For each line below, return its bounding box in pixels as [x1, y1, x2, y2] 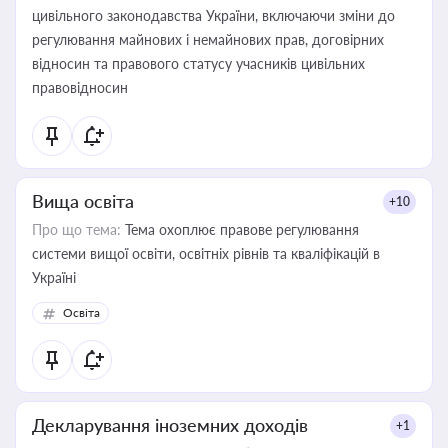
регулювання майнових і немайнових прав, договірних [32, 31, 384, 48]
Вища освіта [32, 190, 134, 212]
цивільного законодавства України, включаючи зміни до [32, 7, 395, 24]
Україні [32, 269, 76, 286]
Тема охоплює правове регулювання [121, 221, 359, 238]
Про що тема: [32, 221, 121, 238]
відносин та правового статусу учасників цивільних [32, 55, 365, 72]
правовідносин [32, 79, 128, 96]
